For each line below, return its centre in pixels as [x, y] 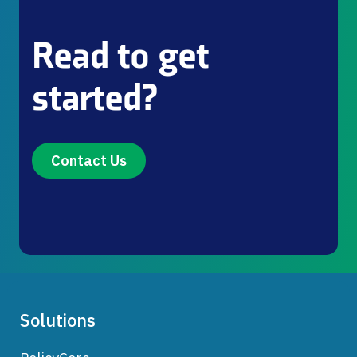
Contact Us [88, 161]
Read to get [120, 56]
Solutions [57, 320]
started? [94, 98]
